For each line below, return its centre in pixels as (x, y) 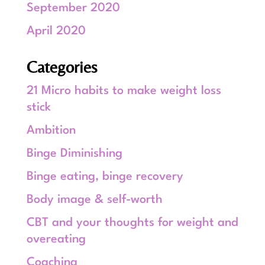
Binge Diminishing (74, 154)
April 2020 (56, 31)
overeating (56, 240)
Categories (62, 67)
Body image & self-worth (94, 200)
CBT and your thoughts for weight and (132, 223)
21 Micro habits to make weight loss (124, 91)
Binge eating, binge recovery (105, 177)
